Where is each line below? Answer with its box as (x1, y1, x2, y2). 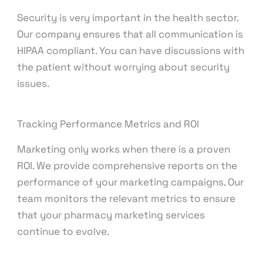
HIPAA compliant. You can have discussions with (17, 44, 245, 58)
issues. (17, 77, 50, 90)
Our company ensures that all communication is (17, 28, 244, 41)
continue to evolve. (17, 225, 110, 238)
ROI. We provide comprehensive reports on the (17, 159, 238, 173)
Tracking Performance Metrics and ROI (17, 117, 200, 131)
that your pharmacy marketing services (17, 208, 205, 222)
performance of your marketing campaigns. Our (17, 176, 244, 189)
